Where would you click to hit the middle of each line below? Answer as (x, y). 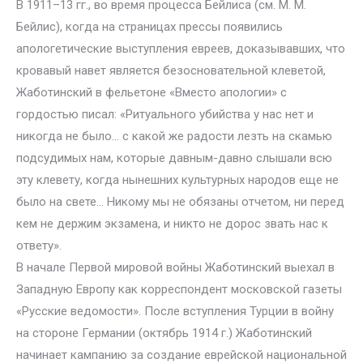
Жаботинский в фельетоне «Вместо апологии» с (152, 92)
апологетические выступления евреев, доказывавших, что (181, 49)
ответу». (39, 246)
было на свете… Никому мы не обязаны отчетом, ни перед (180, 202)
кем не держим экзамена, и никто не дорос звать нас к (172, 224)
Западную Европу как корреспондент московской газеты (179, 289)
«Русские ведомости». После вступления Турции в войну (175, 311)
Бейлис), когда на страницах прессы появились (149, 27)
